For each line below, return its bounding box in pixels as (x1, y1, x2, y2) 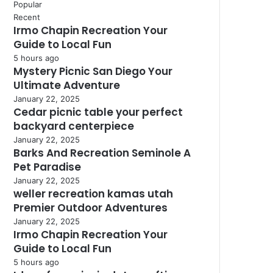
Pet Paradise (13, 160, 81, 174)
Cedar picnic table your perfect (13, 105, 183, 119)
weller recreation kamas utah (13, 186, 173, 201)
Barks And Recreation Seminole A (13, 146, 191, 160)
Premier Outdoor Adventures (13, 200, 168, 215)
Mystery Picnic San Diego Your (13, 64, 172, 79)
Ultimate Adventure (13, 78, 120, 93)
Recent (13, 12, 40, 22)
